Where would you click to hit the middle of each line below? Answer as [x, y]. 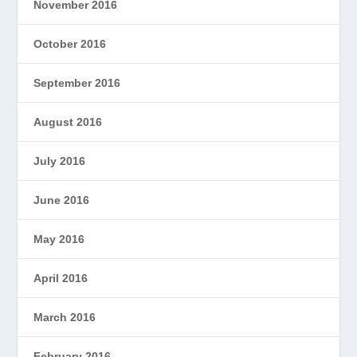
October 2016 [70, 43]
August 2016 [68, 122]
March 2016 [65, 317]
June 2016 [62, 200]
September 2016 [77, 82]
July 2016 [60, 161]
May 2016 [59, 239]
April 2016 [61, 278]
